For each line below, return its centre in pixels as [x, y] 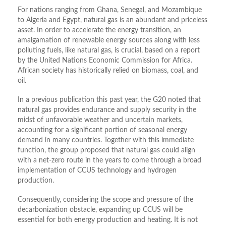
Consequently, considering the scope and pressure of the [105, 200]
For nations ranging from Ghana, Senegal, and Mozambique [110, 10]
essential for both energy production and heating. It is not [108, 220]
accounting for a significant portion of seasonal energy [102, 130]
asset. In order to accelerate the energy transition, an [99, 31]
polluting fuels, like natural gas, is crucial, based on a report [109, 51]
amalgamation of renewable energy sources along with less [109, 41]
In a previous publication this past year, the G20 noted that [109, 100]
